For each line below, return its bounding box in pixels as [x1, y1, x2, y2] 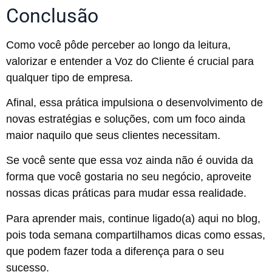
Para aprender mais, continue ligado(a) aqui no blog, [6, 212, 260, 225]
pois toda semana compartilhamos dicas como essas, [6, 228, 265, 241]
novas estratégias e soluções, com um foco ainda [6, 112, 245, 125]
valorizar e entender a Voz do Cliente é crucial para [6, 55, 254, 67]
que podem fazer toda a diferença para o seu [6, 245, 224, 257]
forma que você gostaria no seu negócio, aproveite [6, 171, 251, 183]
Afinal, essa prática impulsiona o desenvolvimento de [6, 96, 263, 109]
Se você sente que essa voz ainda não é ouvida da [6, 154, 253, 167]
